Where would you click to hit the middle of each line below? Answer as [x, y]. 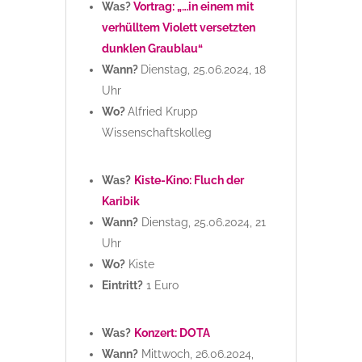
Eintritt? [122, 286]
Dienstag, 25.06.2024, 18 [203, 70]
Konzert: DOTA [172, 333]
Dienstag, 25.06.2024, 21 [202, 223]
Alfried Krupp [162, 112]
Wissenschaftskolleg [156, 133]
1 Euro [160, 286]
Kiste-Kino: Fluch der [189, 181]
